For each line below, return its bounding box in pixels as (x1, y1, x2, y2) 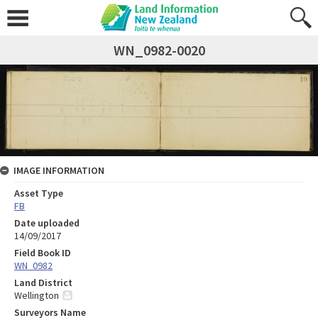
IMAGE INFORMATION (13, 164, 104, 177)
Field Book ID (14, 246, 71, 260)
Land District (14, 276, 72, 290)
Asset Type (14, 187, 63, 200)
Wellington (14, 289, 59, 302)
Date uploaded (14, 216, 79, 230)
